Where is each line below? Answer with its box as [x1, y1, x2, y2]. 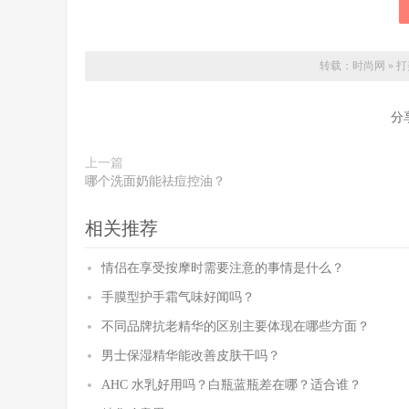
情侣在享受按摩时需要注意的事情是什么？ [101, 261, 344, 275]
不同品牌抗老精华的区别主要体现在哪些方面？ [101, 320, 370, 333]
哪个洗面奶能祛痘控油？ [85, 174, 225, 188]
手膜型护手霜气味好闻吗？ [101, 290, 255, 304]
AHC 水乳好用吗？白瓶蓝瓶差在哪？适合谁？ [101, 378, 362, 392]
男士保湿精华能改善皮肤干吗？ [101, 349, 280, 362]
